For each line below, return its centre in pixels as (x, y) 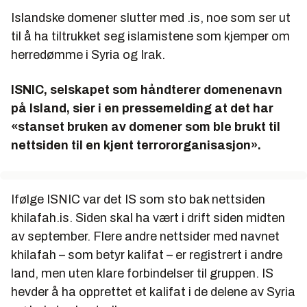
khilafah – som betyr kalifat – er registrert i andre (147, 255)
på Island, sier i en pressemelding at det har (142, 109)
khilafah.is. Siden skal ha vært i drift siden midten (148, 218)
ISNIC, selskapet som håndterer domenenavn (147, 90)
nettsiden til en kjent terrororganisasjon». (136, 146)
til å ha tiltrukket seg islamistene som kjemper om (150, 37)
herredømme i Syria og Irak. (88, 55)
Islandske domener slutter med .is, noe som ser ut (151, 18)
